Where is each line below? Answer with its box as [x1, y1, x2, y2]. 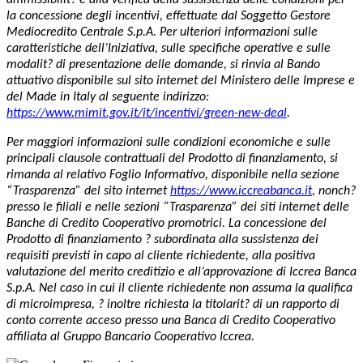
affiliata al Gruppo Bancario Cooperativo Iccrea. [6, 330, 254, 344]
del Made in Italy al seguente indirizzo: [6, 90, 209, 104]
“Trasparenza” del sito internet [6, 184, 170, 198]
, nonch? [312, 184, 356, 198]
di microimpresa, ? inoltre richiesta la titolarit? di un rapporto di [6, 297, 340, 311]
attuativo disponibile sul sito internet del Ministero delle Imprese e [6, 74, 355, 88]
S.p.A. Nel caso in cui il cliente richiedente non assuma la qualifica [6, 281, 352, 295]
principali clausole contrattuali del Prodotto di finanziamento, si [6, 152, 338, 165]
